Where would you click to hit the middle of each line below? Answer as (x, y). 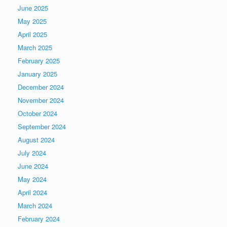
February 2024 (39, 218)
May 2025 (32, 21)
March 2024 (35, 205)
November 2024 (41, 100)
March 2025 (35, 47)
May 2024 (32, 179)
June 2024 (33, 166)
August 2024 (36, 139)
